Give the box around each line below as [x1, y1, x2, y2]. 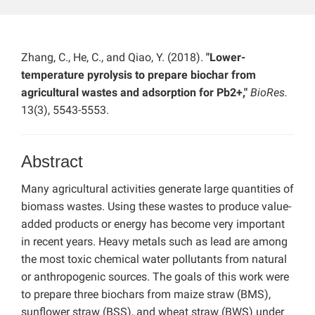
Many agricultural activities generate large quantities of [21, 182, 294, 196]
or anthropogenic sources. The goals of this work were [21, 270, 289, 284]
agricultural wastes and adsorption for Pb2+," [21, 86, 247, 100]
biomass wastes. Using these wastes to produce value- [21, 200, 291, 214]
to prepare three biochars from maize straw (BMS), [21, 288, 271, 302]
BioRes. [250, 86, 288, 100]
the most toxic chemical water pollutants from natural [21, 252, 287, 266]
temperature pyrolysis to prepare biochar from [21, 68, 256, 82]
